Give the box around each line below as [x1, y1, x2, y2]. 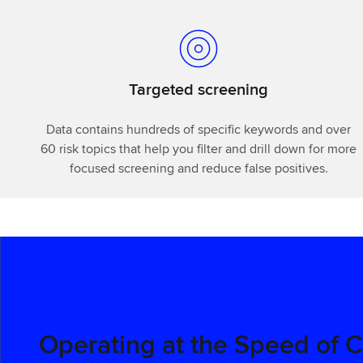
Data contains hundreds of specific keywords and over [46, 119, 352, 139]
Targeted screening [129, 76, 269, 100]
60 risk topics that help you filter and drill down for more [41, 139, 357, 158]
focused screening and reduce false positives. [69, 158, 328, 177]
